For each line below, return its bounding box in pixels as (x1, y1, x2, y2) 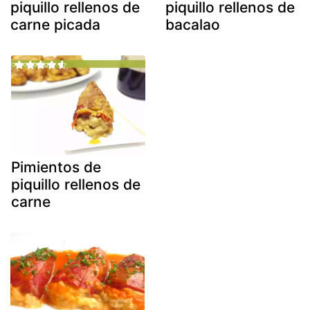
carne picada (10, 15, 100, 33)
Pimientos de (11, 158, 101, 176)
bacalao (165, 15, 220, 33)
